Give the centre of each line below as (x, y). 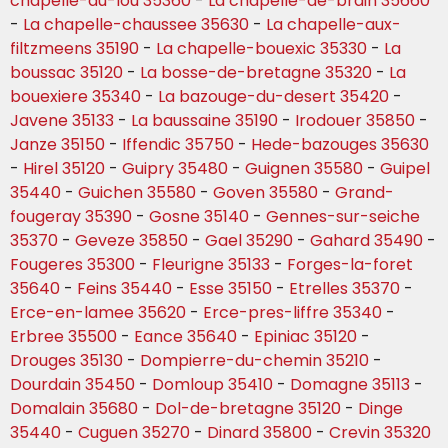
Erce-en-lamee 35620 (98, 313)
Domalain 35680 (74, 409)
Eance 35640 (185, 337)
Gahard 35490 (366, 241)
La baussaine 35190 (204, 121)
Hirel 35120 (64, 169)
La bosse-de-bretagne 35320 (256, 73)
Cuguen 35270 (134, 433)
